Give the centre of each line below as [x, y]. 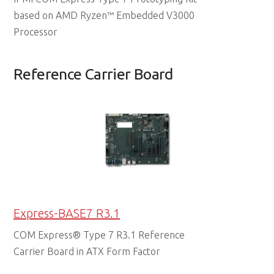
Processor [36, 32]
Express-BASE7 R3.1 [67, 213]
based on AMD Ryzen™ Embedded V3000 [104, 16]
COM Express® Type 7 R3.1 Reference [99, 235]
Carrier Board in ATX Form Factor [87, 252]
